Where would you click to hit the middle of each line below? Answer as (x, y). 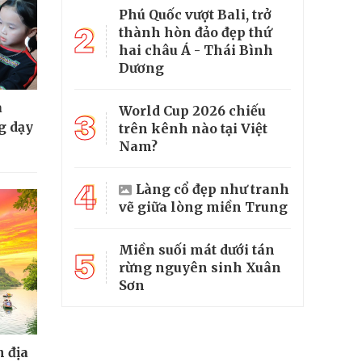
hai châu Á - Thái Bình (196, 51)
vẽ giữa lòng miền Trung (203, 207)
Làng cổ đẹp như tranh (213, 189)
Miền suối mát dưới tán (197, 250)
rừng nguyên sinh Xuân (200, 268)
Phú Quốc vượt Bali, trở (195, 15)
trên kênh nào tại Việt (193, 129)
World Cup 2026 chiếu (192, 111)
